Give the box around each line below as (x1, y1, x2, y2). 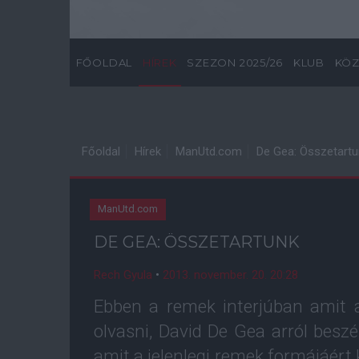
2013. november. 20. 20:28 (163, 268, 298, 282)
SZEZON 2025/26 (187, 56, 284, 69)
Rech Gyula (94, 268, 152, 282)
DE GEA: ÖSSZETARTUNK (94, 232, 300, 252)
